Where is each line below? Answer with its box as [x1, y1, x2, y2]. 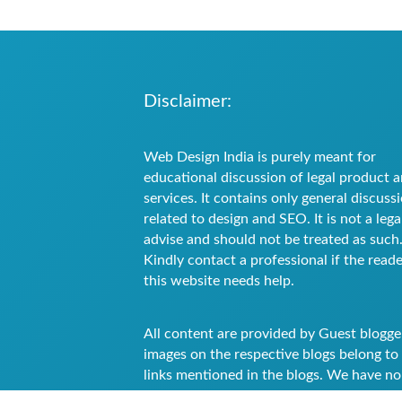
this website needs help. [144, 273, 294, 288]
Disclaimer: [144, 92, 232, 110]
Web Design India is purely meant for [144, 149, 376, 164]
